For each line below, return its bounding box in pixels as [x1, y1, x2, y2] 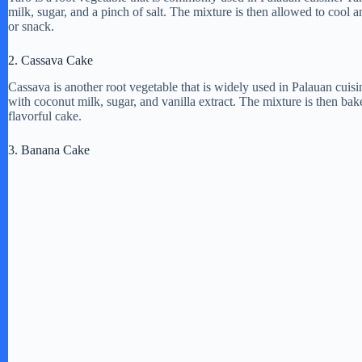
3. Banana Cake [8, 142, 90, 157]
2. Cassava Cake [8, 53, 93, 67]
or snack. [8, 19, 54, 33]
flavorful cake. [8, 108, 82, 123]
